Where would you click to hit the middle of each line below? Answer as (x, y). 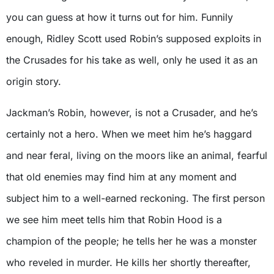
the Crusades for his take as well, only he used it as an (132, 60)
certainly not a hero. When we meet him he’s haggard (129, 134)
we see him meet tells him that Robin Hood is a (114, 220)
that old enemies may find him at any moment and (121, 177)
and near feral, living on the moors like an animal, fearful (137, 156)
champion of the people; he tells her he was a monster (131, 241)
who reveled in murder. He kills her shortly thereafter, (128, 263)
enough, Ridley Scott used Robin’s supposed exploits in (134, 39)
